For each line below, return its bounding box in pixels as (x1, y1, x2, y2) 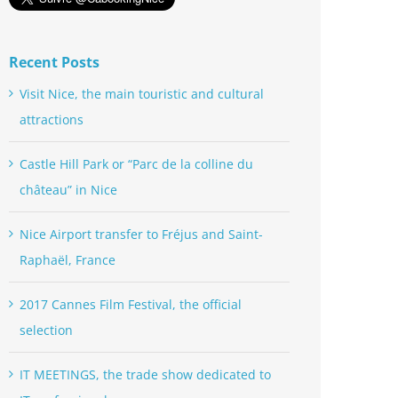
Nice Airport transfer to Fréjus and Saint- (20, 226, 263, 243)
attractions (20, 111, 84, 129)
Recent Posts (9, 52, 99, 73)
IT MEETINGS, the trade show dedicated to (20, 366, 271, 384)
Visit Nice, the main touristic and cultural (20, 85, 264, 103)
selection (20, 322, 73, 339)
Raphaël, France (20, 251, 115, 269)
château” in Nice (20, 181, 117, 199)
